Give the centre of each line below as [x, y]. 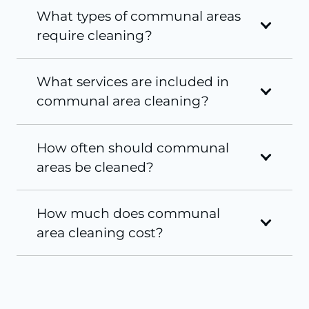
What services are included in [132, 82]
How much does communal [128, 213]
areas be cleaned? [95, 167]
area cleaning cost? [100, 233]
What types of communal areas [138, 16]
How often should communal [132, 147]
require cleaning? [94, 36]
